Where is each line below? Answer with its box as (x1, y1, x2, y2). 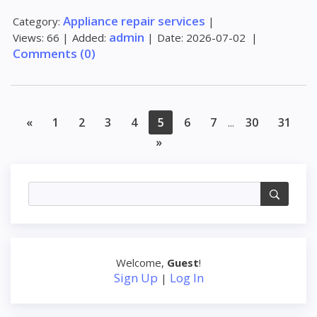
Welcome (116, 255, 161, 270)
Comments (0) (13, 45, 96, 62)
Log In (169, 270, 204, 286)
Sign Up (113, 270, 158, 286)
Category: (13, 13, 60, 28)
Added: (72, 30, 106, 45)
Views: (13, 30, 44, 45)
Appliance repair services (63, 12, 205, 29)
